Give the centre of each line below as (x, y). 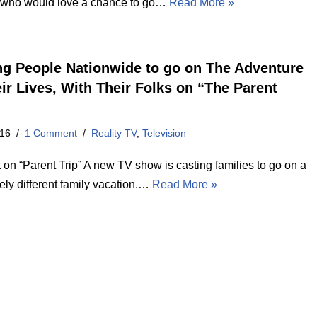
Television (165, 133)
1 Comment (51, 133)
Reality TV (114, 133)
